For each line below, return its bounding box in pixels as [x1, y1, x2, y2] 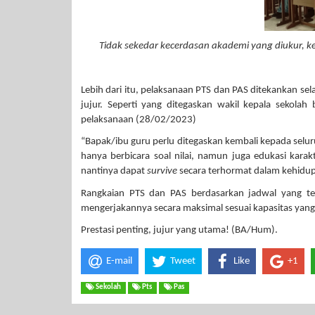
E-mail [106, 256, 132, 267]
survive [147, 166, 177, 177]
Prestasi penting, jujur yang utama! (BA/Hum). [81, 225, 278, 236]
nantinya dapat [81, 166, 147, 177]
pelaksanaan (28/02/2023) [81, 114, 196, 125]
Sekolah [94, 283, 121, 292]
